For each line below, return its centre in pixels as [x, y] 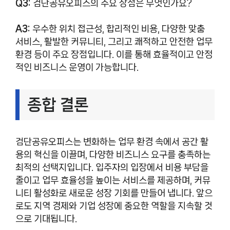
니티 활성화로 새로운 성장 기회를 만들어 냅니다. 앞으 [114, 193]
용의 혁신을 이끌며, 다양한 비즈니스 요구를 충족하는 [113, 155]
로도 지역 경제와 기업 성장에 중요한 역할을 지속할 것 [114, 206]
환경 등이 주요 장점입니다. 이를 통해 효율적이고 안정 [114, 54]
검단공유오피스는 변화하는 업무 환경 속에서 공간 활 [112, 142]
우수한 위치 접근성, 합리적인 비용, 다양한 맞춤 [118, 29]
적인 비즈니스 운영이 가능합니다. [77, 67]
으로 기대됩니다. [46, 219]
